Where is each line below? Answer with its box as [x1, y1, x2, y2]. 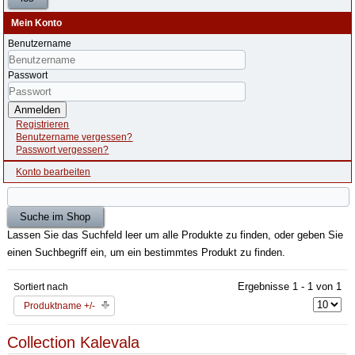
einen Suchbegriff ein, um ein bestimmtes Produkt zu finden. [7, 246, 286, 258]
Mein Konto [11, 17, 63, 29]
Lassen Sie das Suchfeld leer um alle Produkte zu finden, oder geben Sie [7, 229, 344, 241]
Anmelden [14, 104, 61, 116]
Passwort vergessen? [16, 144, 109, 155]
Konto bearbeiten [16, 166, 91, 177]
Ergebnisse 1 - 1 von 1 [237, 281, 342, 292]
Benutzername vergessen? [16, 132, 133, 143]
